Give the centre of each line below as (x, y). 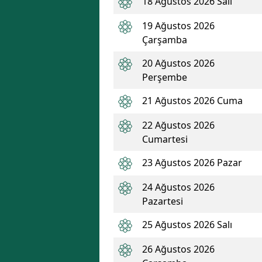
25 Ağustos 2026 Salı (187, 225)
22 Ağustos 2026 (178, 125)
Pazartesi (163, 201)
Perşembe (165, 77)
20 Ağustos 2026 (178, 63)
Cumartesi (165, 139)
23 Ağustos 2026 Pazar (192, 163)
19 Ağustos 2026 (178, 26)
